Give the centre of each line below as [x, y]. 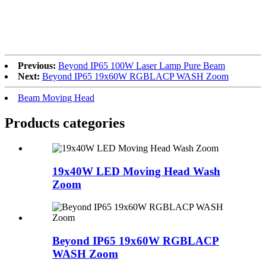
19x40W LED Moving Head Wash [136, 171]
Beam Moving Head [56, 97]
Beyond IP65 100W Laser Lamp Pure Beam [142, 65]
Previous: [37, 65]
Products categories [65, 123]
